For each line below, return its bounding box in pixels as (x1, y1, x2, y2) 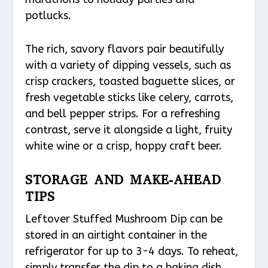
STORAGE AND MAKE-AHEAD (25, 170, 221, 188)
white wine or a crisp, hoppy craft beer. (25, 139, 223, 153)
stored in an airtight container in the (25, 228, 208, 242)
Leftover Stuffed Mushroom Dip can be (25, 212, 223, 226)
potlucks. (25, 9, 72, 23)
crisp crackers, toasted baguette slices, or (25, 74, 236, 88)
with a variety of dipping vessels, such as (25, 58, 232, 72)
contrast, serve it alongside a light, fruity (25, 123, 233, 136)
